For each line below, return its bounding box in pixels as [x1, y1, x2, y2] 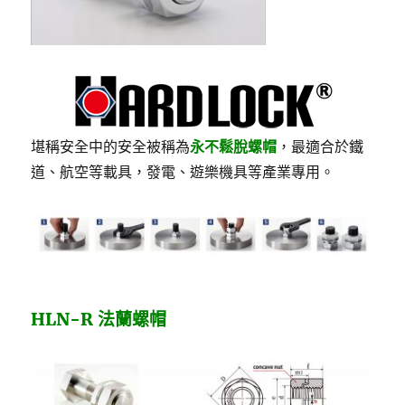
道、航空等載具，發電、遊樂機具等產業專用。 [31, 163, 335, 182]
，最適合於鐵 [277, 137, 364, 156]
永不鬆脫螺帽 [190, 137, 278, 156]
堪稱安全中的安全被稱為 [31, 137, 191, 156]
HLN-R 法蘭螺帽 [31, 308, 167, 331]
